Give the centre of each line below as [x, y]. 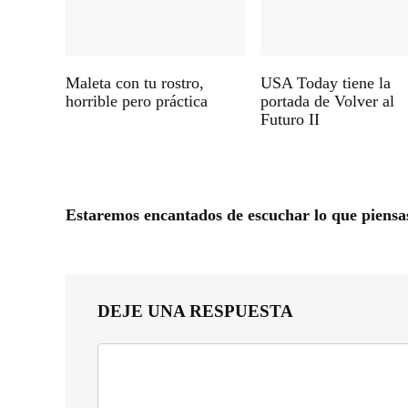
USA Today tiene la [326, 83]
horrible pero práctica [137, 102]
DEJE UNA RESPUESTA [195, 311]
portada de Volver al [328, 102]
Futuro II [291, 120]
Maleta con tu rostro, [135, 83]
